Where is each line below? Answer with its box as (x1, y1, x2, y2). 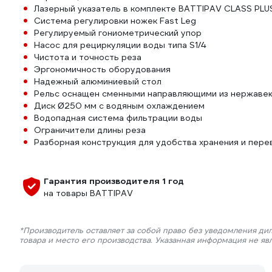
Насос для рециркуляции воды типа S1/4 (34, 39, 206, 50)
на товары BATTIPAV (44, 188, 133, 199)
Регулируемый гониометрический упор (34, 27, 202, 38)
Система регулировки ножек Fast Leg (34, 15, 196, 26)
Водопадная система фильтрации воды (34, 112, 202, 123)
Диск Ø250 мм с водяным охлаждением (34, 100, 205, 111)
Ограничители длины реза (34, 124, 146, 135)
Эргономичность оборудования (34, 64, 171, 75)
